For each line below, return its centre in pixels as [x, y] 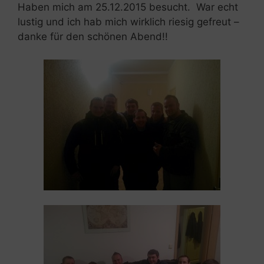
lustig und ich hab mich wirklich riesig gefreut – [128, 22]
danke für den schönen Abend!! [93, 37]
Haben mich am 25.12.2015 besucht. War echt [128, 7]
